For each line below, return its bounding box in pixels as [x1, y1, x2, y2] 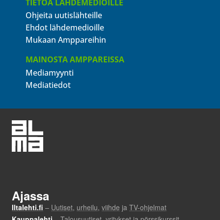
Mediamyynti [26, 67, 74, 78]
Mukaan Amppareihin [26, 34, 106, 46]
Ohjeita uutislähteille [26, 10, 102, 21]
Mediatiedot [26, 79, 71, 90]
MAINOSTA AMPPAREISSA [26, 54, 124, 65]
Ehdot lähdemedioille [26, 22, 104, 33]
